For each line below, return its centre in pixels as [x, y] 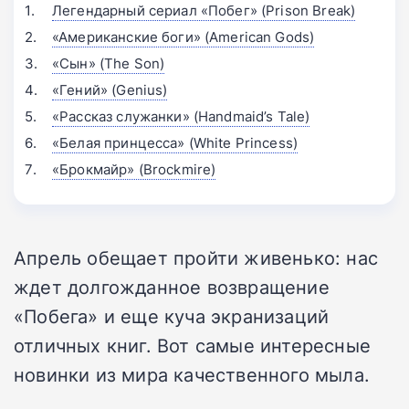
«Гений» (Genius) [110, 90]
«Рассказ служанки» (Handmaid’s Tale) [181, 117]
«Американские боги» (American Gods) [184, 37]
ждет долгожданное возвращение [172, 287]
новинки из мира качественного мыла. [192, 375]
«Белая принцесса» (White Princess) [175, 143]
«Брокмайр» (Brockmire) [134, 170]
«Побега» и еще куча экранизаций [172, 316]
